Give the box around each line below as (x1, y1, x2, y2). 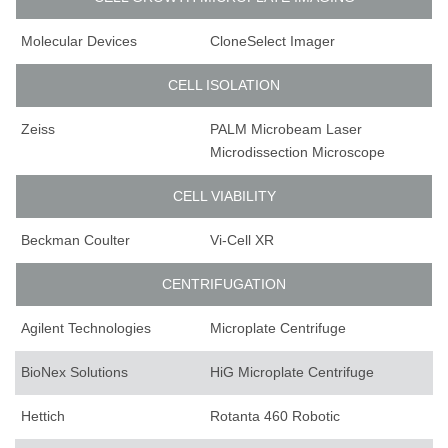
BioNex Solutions (21, 364, 128, 381)
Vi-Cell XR (210, 232, 274, 249)
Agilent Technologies (21, 320, 151, 337)
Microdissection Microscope (210, 144, 385, 161)
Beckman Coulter (21, 232, 130, 249)
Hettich (21, 408, 65, 425)
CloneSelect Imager (210, 33, 335, 50)
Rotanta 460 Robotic (210, 408, 340, 425)
